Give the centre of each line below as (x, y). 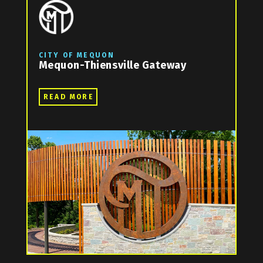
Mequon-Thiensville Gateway (112, 65)
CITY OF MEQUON (77, 55)
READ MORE (69, 97)
